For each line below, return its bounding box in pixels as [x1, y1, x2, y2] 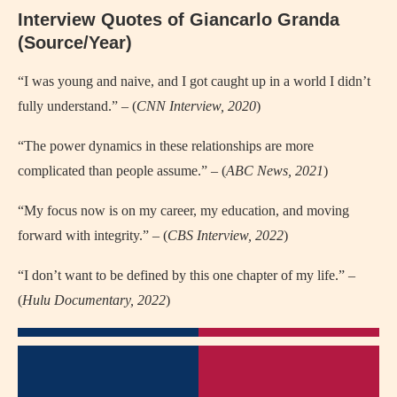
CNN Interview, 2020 [136, 98, 256, 114]
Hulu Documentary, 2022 [22, 292, 166, 308]
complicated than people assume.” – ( [18, 163, 226, 179]
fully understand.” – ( [18, 98, 136, 114]
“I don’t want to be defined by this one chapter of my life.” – [18, 268, 355, 284]
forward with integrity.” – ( [18, 228, 167, 244]
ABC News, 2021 [226, 163, 323, 179]
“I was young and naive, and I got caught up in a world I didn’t [18, 74, 370, 90]
